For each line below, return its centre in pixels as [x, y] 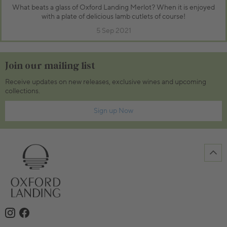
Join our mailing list [50, 66]
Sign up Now [126, 111]
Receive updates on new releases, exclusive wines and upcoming [106, 82]
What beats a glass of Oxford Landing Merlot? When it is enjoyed [113, 7]
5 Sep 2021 [113, 31]
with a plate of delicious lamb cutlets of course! [113, 16]
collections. [23, 91]
